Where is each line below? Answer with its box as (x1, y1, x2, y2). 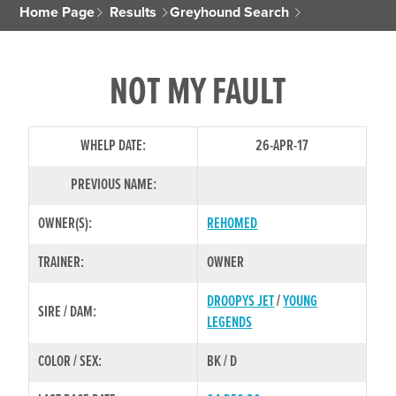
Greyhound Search (170, 3, 290, 21)
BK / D (207, 351, 238, 372)
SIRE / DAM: (38, 301, 97, 323)
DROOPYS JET (207, 291, 275, 312)
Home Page (19, 3, 95, 21)
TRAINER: (38, 252, 85, 273)
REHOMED (207, 213, 258, 234)
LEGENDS (207, 312, 253, 333)
